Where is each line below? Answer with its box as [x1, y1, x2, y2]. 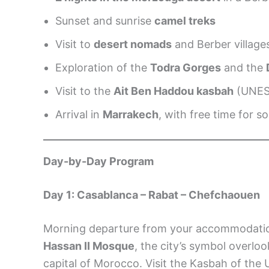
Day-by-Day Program [43, 154, 154, 168]
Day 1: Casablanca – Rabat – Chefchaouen [43, 188, 260, 201]
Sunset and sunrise [55, 14, 154, 27]
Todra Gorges [150, 61, 221, 74]
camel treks [154, 14, 216, 27]
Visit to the [55, 84, 113, 97]
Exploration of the [55, 61, 150, 74]
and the [221, 61, 266, 74]
